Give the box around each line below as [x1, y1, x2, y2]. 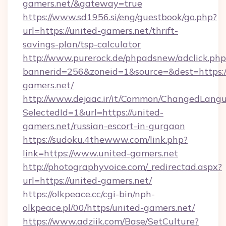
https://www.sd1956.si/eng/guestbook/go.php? [23, 11, 217, 23]
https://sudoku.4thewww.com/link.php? [23, 134, 188, 145]
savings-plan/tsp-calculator [23, 38, 141, 50]
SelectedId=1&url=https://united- [23, 106, 163, 118]
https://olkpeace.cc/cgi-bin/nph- [23, 188, 155, 200]
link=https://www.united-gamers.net [23, 147, 178, 159]
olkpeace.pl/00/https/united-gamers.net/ [23, 202, 195, 213]
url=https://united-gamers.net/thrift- [23, 25, 178, 36]
